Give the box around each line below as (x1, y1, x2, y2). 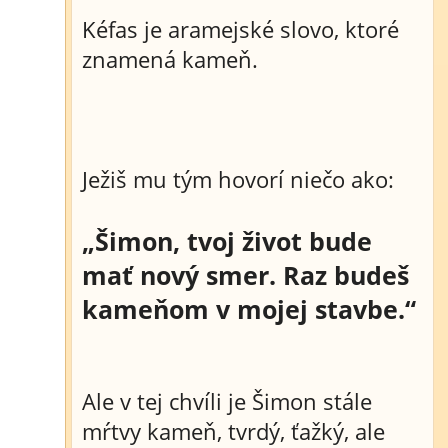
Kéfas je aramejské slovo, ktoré (82, 14, 399, 44)
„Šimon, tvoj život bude (82, 224, 372, 258)
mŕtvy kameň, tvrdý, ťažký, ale (82, 416, 385, 446)
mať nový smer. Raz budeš (82, 258, 409, 292)
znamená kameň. (82, 44, 258, 74)
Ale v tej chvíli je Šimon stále (82, 386, 372, 416)
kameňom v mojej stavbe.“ (82, 292, 416, 326)
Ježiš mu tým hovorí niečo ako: (82, 164, 394, 194)
